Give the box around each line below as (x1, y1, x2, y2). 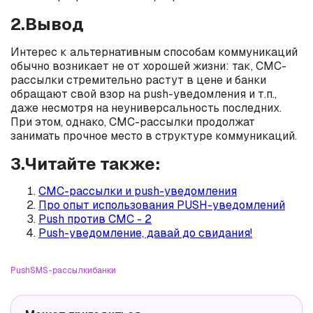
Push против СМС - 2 (38, 212, 152, 227)
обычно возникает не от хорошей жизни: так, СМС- (10, 58, 286, 73)
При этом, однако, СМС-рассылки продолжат (10, 114, 255, 129)
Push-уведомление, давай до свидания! (38, 226, 252, 241)
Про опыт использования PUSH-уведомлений (38, 198, 285, 213)
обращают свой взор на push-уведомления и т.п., (10, 86, 277, 101)
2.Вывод (10, 13, 84, 35)
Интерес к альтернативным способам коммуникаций (10, 44, 298, 59)
